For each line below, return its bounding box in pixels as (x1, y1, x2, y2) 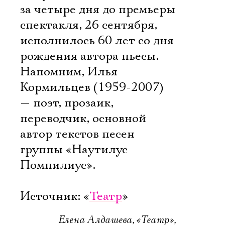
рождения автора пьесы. (20, 49, 159, 64)
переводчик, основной (20, 111, 146, 126)
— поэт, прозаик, (20, 95, 114, 110)
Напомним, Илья (20, 64, 118, 79)
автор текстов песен (20, 127, 135, 142)
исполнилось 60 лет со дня (20, 33, 174, 48)
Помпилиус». (20, 158, 95, 173)
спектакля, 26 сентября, (20, 18, 157, 33)
